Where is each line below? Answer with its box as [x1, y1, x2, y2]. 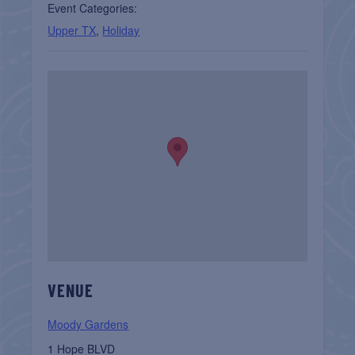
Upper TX [48, 22, 97, 39]
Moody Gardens [48, 316, 129, 333]
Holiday [102, 22, 140, 39]
